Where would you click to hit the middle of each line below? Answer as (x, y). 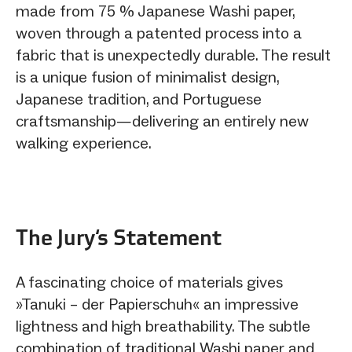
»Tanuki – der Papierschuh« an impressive (157, 304)
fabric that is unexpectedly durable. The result (173, 55)
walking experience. (84, 143)
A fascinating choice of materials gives (149, 282)
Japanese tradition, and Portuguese (139, 99)
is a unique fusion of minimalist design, (147, 77)
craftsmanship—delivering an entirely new (162, 121)
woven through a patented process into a (159, 33)
